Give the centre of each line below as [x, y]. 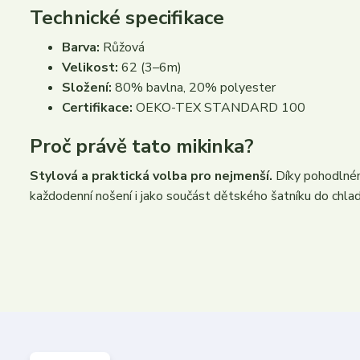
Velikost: [90, 67]
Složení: [87, 88]
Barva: [81, 47]
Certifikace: [97, 108]
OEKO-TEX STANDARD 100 [219, 108]
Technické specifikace [127, 18]
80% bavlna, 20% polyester [194, 88]
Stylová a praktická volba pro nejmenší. [151, 176]
